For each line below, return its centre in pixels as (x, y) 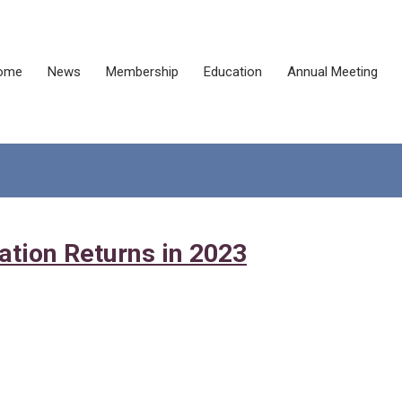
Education (233, 72)
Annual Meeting (332, 72)
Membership (142, 72)
